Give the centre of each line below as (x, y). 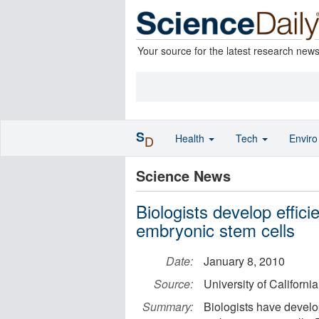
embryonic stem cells (215, 230)
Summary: (168, 307)
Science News (183, 176)
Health (191, 138)
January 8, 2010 (244, 261)
